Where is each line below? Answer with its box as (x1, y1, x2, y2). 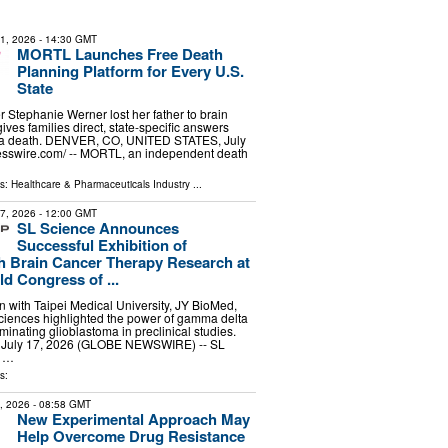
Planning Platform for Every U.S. (16, 60, 244, 83)
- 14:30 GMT (35, 32, 97, 47)
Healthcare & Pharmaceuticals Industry (10, 176, 190, 191)
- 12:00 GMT (35, 205, 97, 220)
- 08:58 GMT (29, 396, 91, 411)
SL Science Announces (16, 216, 179, 239)
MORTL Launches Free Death (16, 43, 223, 66)
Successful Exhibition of (16, 233, 187, 256)
